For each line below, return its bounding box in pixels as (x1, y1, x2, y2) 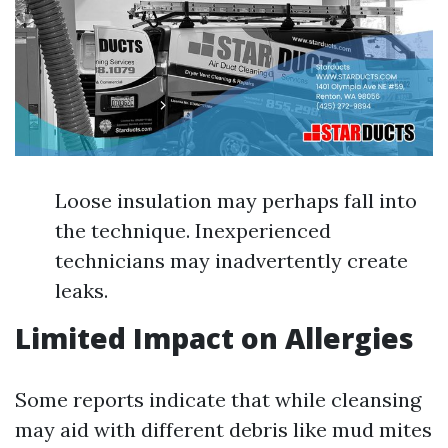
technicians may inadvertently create (55, 247, 408, 273)
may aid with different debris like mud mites (15, 416, 432, 442)
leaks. (55, 277, 108, 303)
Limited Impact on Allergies (15, 318, 414, 357)
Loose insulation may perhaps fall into (55, 187, 417, 213)
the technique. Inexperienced (55, 217, 331, 243)
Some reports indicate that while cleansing (15, 386, 421, 412)
